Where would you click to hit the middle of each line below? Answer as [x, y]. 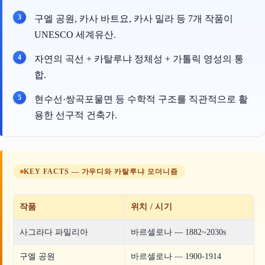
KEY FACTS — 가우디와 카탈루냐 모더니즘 [101, 172]
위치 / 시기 [151, 207]
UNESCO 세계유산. [75, 35]
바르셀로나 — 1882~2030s [178, 232]
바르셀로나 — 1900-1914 [176, 256]
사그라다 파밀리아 [54, 232]
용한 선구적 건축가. [76, 115]
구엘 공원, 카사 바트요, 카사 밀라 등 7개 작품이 [134, 19]
